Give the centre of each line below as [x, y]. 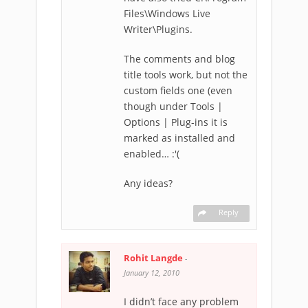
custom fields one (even [178, 90]
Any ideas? [148, 183]
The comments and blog [179, 59]
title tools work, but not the [186, 75]
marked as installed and [179, 138]
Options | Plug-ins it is [176, 122]
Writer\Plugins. [158, 29]
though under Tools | [173, 106]
